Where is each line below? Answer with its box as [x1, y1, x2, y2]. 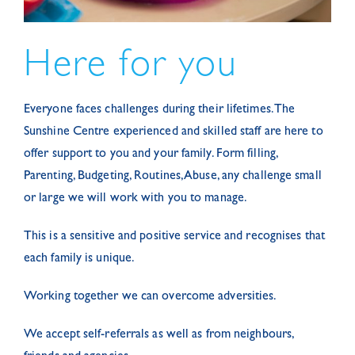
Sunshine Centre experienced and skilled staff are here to [23, 126, 323, 139]
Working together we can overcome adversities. [23, 291, 277, 304]
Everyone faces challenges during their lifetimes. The [23, 104, 296, 117]
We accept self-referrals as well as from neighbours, [23, 329, 294, 342]
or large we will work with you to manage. [23, 193, 248, 206]
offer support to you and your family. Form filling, [23, 148, 278, 162]
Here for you [23, 49, 238, 88]
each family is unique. [23, 253, 136, 266]
